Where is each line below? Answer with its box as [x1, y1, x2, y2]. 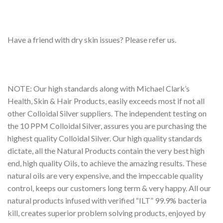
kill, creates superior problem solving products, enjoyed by [7, 208, 206, 218]
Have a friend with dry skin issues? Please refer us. [7, 34, 176, 44]
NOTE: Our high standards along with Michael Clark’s [7, 83, 190, 93]
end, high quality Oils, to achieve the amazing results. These [7, 158, 207, 168]
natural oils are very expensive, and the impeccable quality [7, 170, 203, 180]
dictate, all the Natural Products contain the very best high [7, 145, 205, 155]
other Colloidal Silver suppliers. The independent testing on [7, 108, 207, 118]
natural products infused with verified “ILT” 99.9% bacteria [7, 195, 207, 205]
